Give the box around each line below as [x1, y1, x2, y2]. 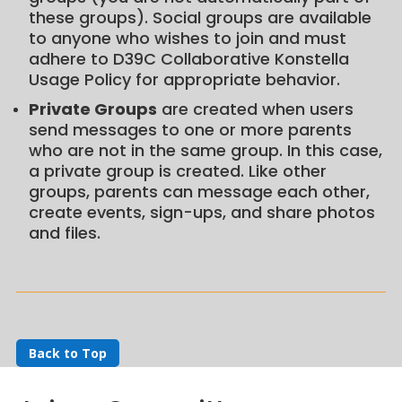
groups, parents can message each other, [28, 179, 370, 203]
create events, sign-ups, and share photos [28, 200, 375, 223]
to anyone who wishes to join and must [28, 26, 346, 49]
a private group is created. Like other [28, 159, 327, 182]
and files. [28, 221, 100, 244]
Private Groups [28, 97, 157, 120]
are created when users [156, 97, 354, 120]
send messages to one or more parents [28, 118, 352, 141]
